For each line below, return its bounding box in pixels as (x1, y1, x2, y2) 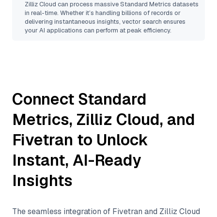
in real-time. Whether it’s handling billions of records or (25, 9, 181, 17)
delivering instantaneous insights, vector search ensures (25, 17, 186, 26)
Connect (12, 89, 78, 109)
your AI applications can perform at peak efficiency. (25, 26, 171, 34)
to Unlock (73, 130, 148, 150)
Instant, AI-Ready (12, 150, 141, 170)
